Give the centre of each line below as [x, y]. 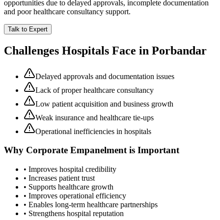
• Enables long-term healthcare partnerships [91, 205]
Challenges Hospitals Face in [78, 50]
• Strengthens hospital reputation [74, 214]
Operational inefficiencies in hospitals [93, 131]
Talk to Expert [28, 29]
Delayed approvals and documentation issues [105, 76]
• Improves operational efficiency [75, 196]
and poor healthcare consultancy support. [67, 11]
